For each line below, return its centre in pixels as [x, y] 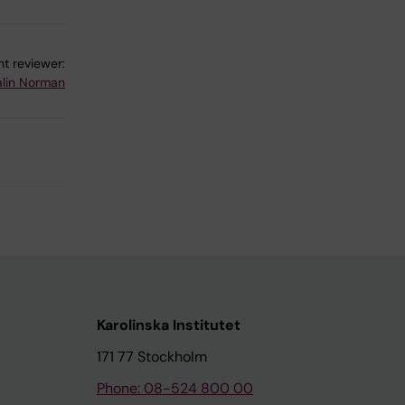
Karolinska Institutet [169, 325]
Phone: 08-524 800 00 [175, 389]
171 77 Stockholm [152, 357]
